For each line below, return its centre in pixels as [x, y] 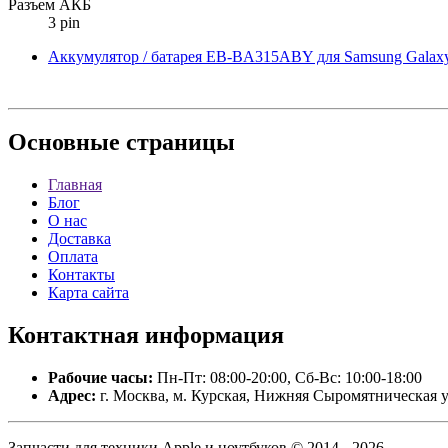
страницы [177, 142]
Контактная [73, 335]
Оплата [73, 257]
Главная [75, 185]
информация [211, 335]
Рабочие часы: [100, 378]
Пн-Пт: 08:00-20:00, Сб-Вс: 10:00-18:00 [287, 378]
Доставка [79, 239]
